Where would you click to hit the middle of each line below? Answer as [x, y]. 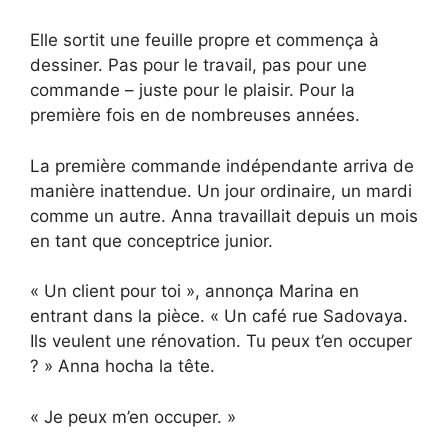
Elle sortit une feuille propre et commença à [204, 40]
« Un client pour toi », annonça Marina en [194, 291]
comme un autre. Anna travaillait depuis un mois [224, 215]
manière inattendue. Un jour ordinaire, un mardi [221, 190]
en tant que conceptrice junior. [151, 240]
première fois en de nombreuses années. [195, 115]
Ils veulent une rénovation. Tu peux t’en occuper [221, 341]
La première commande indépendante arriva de [222, 165]
